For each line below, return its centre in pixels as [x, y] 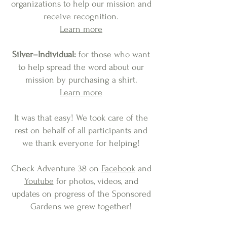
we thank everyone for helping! [81, 143]
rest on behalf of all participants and [81, 130]
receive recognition [80, 16]
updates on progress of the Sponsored [81, 194]
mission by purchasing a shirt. [81, 80]
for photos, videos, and [96, 181]
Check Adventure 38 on [56, 168]
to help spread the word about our [81, 67]
